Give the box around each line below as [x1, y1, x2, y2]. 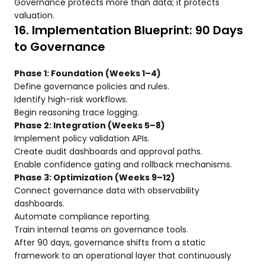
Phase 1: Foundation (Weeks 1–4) [14, 67, 161, 79]
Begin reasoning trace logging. [14, 106, 139, 118]
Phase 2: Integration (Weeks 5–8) [14, 119, 165, 131]
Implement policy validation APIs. [14, 132, 150, 144]
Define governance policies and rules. [14, 80, 169, 92]
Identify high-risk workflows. [14, 93, 128, 105]
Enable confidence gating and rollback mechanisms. [14, 158, 232, 170]
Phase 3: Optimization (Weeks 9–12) [14, 171, 175, 183]
